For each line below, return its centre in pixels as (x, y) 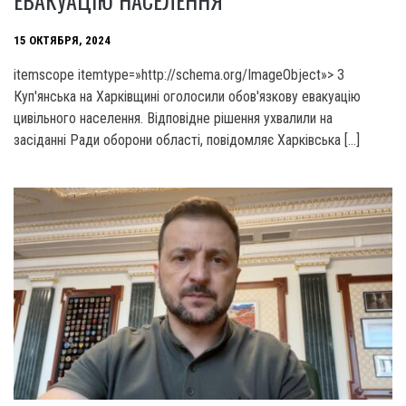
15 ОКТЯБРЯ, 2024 (62, 41)
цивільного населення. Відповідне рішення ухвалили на (173, 118)
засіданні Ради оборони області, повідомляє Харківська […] (187, 140)
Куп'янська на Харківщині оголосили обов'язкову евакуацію (187, 96)
